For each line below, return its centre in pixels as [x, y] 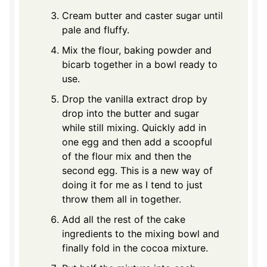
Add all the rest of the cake [124, 219]
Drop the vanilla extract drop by [135, 99]
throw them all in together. [122, 199]
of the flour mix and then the [127, 156]
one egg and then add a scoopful [137, 142]
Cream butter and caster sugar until [142, 15]
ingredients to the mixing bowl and [141, 233]
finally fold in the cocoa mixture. [135, 248]
